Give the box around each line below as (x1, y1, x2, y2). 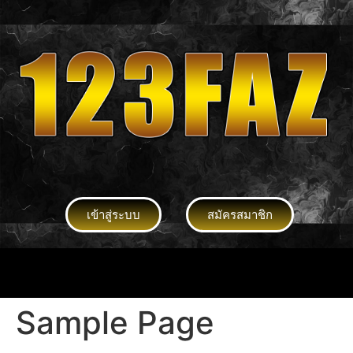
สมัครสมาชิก (206, 207, 273, 221)
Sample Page (16, 303, 214, 343)
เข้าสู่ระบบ (87, 207, 140, 221)
